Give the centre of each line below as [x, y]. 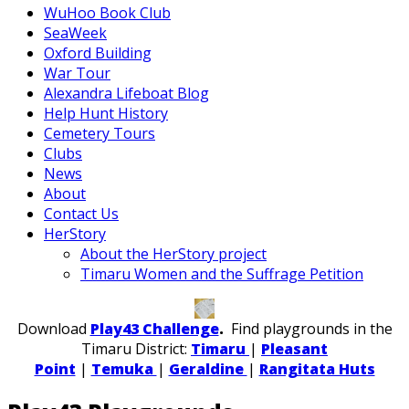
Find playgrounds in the [308, 328]
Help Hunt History [106, 113]
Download [53, 328]
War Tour [77, 73]
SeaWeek [75, 33]
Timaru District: [136, 348]
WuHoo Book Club [107, 13]
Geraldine [208, 368]
